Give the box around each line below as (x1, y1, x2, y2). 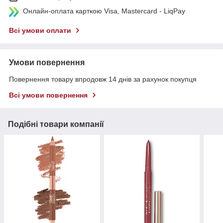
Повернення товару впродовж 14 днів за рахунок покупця (9, 75, 197, 83)
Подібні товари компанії (8, 119, 104, 128)
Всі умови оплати (9, 26, 71, 34)
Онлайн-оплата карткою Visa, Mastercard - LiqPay (23, 6, 185, 15)
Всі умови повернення (9, 91, 88, 99)
